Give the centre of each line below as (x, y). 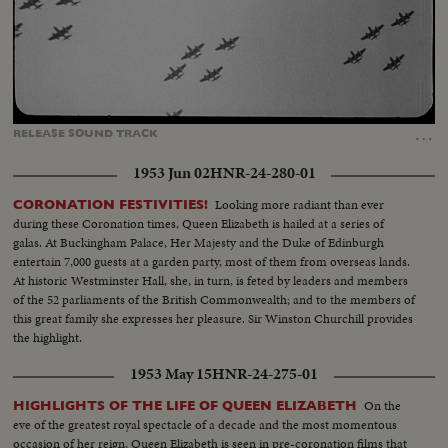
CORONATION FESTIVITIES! (111, 205)
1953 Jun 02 (171, 173)
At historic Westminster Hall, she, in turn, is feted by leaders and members (211, 281)
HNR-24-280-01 (262, 173)
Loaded (167, 112)
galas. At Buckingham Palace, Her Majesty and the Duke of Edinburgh (199, 243)
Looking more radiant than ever (300, 205)
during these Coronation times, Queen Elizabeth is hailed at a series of (199, 224)
